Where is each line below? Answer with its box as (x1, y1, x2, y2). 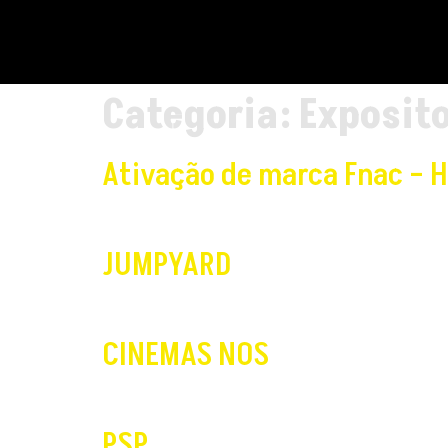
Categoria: (102, 88, 299, 144)
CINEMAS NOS (102, 333, 269, 377)
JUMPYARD (102, 243, 231, 287)
